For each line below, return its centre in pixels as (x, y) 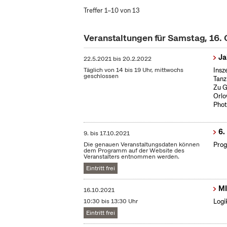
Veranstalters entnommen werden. (132, 157)
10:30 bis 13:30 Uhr (111, 201)
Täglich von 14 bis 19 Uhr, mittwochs (134, 70)
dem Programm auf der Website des (134, 151)
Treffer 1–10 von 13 (112, 10)
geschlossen (101, 76)
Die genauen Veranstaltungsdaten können (142, 145)
